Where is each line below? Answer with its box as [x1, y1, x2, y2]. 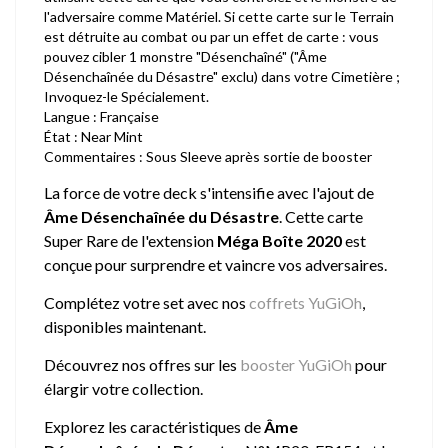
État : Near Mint [44, 128, 143, 145]
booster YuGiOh [240, 355, 352, 374]
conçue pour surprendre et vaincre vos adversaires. [44, 255, 387, 274]
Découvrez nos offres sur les [44, 355, 240, 374]
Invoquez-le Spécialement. [44, 88, 209, 105]
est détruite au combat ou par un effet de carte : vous [44, 28, 379, 45]
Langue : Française [44, 108, 159, 125]
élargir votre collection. [44, 379, 203, 398]
